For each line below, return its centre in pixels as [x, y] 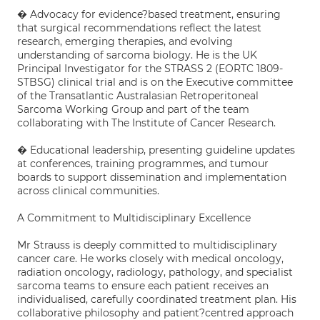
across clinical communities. [88, 191]
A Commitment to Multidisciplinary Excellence [134, 218]
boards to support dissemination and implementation [152, 177]
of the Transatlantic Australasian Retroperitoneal [138, 96]
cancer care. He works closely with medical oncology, [150, 259]
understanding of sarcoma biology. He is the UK [137, 55]
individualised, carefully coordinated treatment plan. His [157, 299]
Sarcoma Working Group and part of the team [133, 109]
